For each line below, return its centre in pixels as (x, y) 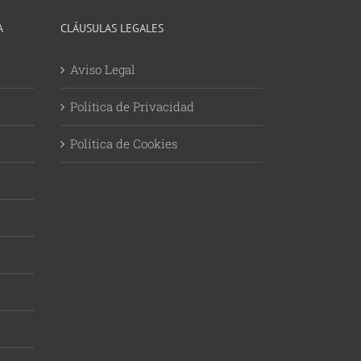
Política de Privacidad (132, 107)
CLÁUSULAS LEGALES (112, 29)
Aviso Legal (103, 70)
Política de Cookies (124, 144)
